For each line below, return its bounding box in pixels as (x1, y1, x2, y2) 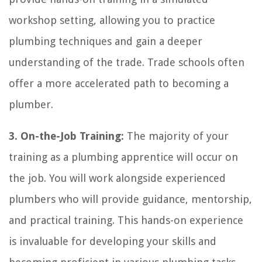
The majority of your (124, 129, 229, 142)
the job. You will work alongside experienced (9, 171, 226, 184)
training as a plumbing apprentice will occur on (9, 150, 238, 163)
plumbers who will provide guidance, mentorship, (9, 192, 252, 205)
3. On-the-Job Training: (9, 129, 124, 142)
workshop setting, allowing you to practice (9, 13, 215, 26)
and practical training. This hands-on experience (9, 213, 243, 226)
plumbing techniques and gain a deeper (9, 35, 202, 47)
